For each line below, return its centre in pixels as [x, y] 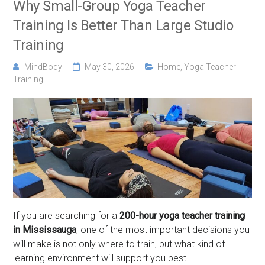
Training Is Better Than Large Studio [123, 25]
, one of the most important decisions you [163, 230]
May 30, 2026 [110, 67]
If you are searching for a [67, 216]
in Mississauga [45, 230]
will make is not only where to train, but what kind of [119, 244]
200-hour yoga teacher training [182, 216]
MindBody [43, 67]
